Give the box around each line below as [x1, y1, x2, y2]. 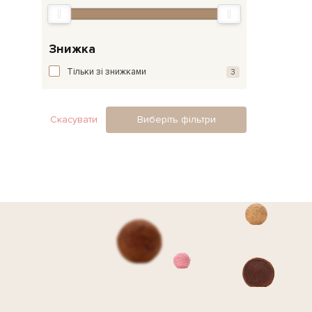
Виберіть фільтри [136, 113, 216, 125]
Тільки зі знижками [67, 65, 146, 77]
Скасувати [50, 113, 97, 125]
